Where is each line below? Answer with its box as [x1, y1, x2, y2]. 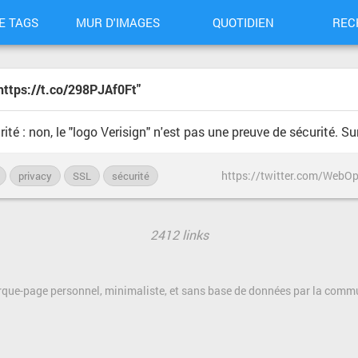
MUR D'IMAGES [75, 14, 160, 30]
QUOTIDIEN [212, 14, 274, 30]
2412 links [149, 226, 209, 243]
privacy [18, 169, 52, 182]
